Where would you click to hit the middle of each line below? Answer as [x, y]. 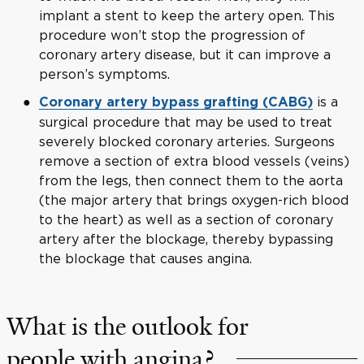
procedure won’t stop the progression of [172, 35]
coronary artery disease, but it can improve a [185, 54]
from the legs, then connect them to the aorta [191, 180]
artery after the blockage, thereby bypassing [186, 238]
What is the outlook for [128, 326]
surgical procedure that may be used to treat [186, 121]
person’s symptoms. [104, 74]
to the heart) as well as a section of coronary [186, 219]
